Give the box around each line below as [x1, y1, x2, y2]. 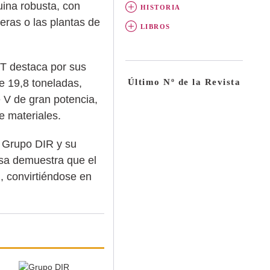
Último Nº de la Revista [127, 77, 241, 87]
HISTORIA [140, 3, 181, 11]
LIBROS [140, 22, 171, 30]
